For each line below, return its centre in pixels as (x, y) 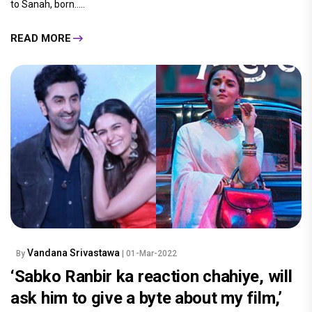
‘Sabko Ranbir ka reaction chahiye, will (151, 277)
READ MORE (41, 38)
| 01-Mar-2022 (149, 254)
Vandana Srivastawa (75, 253)
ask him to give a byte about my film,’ (146, 298)
